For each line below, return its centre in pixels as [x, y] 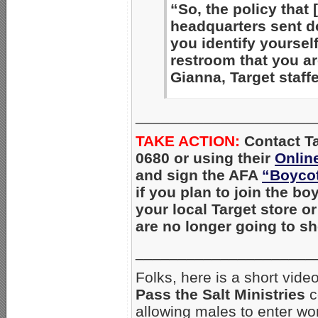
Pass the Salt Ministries [220, 294]
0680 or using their [205, 158]
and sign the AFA [199, 175]
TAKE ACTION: [188, 141]
